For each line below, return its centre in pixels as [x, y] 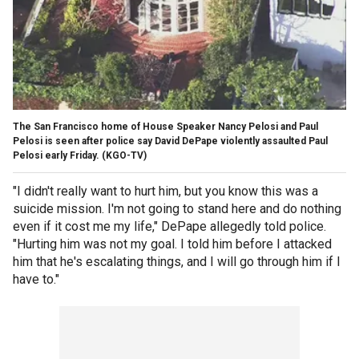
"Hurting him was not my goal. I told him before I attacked [172, 244]
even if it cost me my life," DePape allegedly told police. [169, 227]
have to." [36, 280]
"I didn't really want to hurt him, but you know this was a [165, 192]
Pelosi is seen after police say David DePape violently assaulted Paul [170, 141]
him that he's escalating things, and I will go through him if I [177, 262]
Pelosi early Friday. [56, 156]
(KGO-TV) [124, 156]
